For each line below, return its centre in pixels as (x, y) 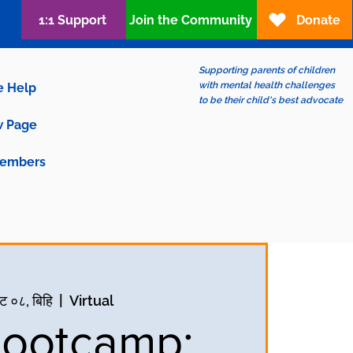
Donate (318, 20)
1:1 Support (72, 20)
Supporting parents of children (267, 70)
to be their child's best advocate (271, 100)
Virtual (92, 301)
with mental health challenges (267, 85)
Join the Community (190, 20)
